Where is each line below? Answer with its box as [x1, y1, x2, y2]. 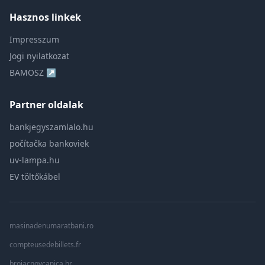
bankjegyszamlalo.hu [9, 121, 93, 132]
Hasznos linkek [9, 11, 81, 24]
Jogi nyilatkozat [9, 50, 69, 62]
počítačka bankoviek [9, 138, 89, 149]
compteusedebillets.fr [9, 240, 81, 250]
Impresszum [9, 34, 59, 45]
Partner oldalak [9, 98, 83, 111]
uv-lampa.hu [9, 154, 60, 166]
